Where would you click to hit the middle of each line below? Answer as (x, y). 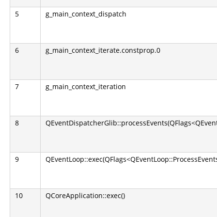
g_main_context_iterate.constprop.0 (103, 50)
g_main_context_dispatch (86, 14)
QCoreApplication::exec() (85, 195)
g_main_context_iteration (86, 86)
